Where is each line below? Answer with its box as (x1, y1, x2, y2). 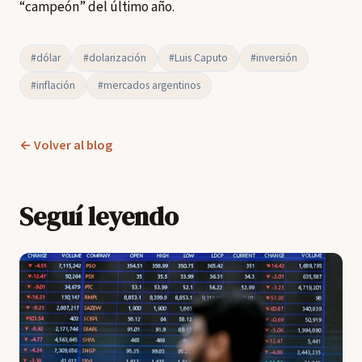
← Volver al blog (19, 136, 112, 154)
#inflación (31, 77, 75, 93)
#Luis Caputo (169, 49, 228, 65)
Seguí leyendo (19, 198, 179, 234)
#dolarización (83, 49, 146, 65)
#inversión (250, 49, 297, 65)
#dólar (31, 49, 61, 65)
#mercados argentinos (98, 77, 200, 93)
